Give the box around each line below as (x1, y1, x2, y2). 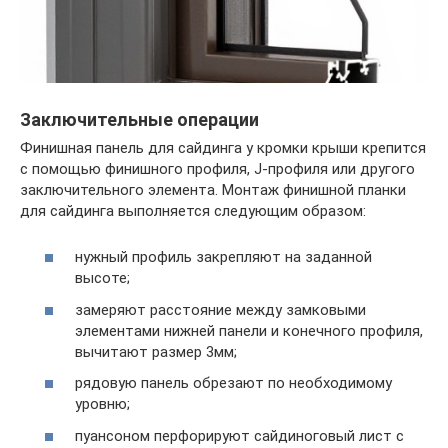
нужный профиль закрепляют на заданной (75, 248, 372, 267)
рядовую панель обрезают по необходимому (75, 374, 392, 393)
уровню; (75, 395, 130, 414)
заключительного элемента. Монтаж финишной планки (20, 180, 406, 199)
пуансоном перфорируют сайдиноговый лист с (75, 426, 404, 445)
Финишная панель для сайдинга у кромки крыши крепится (20, 138, 426, 157)
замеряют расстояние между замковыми (75, 300, 366, 319)
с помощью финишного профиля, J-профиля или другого (20, 159, 415, 178)
